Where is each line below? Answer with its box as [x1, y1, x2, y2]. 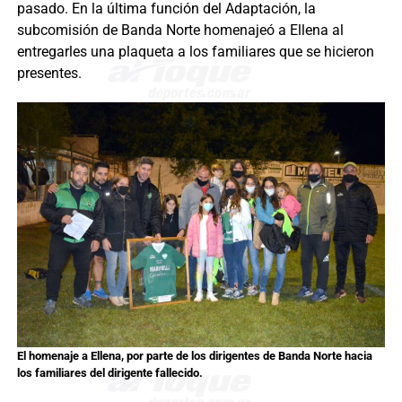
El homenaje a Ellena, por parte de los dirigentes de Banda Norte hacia [16, 349, 372, 363]
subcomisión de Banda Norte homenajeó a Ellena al [16, 21, 344, 39]
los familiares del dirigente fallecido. [16, 366, 203, 380]
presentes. [16, 64, 82, 82]
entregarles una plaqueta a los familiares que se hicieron [16, 42, 374, 60]
